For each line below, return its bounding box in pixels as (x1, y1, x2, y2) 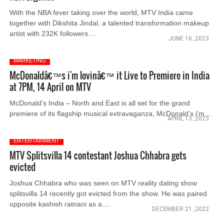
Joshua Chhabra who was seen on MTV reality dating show (9, 179, 197, 187)
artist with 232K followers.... (9, 29, 96, 37)
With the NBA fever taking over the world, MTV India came (9, 8, 193, 16)
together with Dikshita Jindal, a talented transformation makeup (9, 19, 209, 27)
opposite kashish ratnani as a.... (9, 200, 110, 208)
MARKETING (13, 57, 46, 63)
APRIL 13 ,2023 (167, 115, 209, 122)
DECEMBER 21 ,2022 (151, 205, 209, 212)
